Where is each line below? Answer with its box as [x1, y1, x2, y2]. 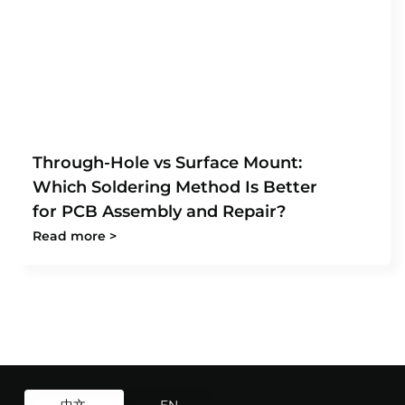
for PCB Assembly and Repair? [33, 202, 286, 222]
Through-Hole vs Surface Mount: [33, 153, 302, 174]
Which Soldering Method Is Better [33, 177, 317, 198]
